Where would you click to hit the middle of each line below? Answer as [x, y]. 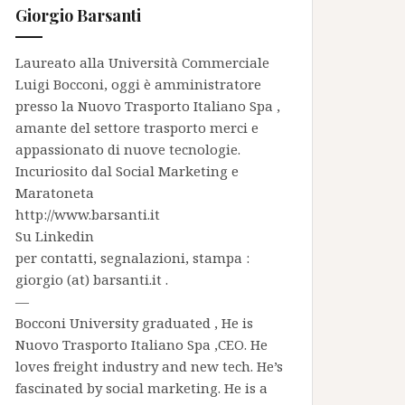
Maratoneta [55, 193]
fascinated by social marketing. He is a [141, 388]
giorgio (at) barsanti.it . [92, 279]
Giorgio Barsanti [78, 15]
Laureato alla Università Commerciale [142, 62]
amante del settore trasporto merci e [137, 127]
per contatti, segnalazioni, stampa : [132, 258]
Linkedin [65, 236]
